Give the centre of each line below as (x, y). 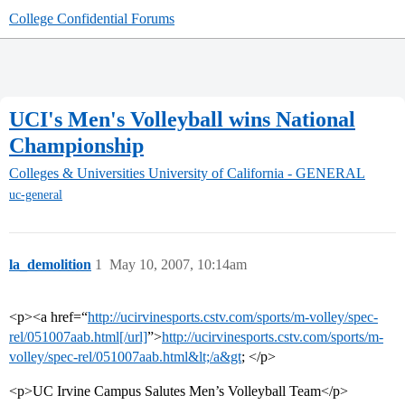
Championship (76, 145)
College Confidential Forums (92, 19)
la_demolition (50, 265)
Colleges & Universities (77, 174)
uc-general (36, 195)
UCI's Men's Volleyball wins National (182, 119)
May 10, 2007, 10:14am (178, 265)
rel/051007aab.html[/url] (78, 337)
